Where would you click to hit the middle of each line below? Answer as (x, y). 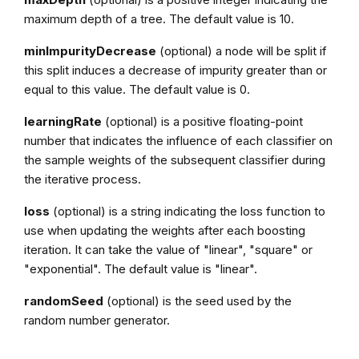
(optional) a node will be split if (241, 50)
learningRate (63, 121)
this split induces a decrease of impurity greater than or (175, 70)
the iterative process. (82, 179)
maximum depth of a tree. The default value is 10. (159, 18)
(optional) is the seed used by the (197, 301)
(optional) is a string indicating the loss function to (187, 211)
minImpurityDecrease (90, 50)
